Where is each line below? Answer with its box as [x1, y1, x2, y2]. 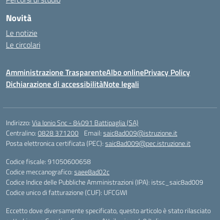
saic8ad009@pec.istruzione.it [105, 138, 191, 148]
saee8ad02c [74, 166, 110, 177]
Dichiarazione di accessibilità [6, 78, 103, 90]
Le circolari [6, 39, 40, 51]
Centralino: [6, 128, 38, 138]
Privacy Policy [144, 66, 190, 78]
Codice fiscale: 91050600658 [6, 156, 91, 166]
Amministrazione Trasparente [6, 66, 106, 78]
